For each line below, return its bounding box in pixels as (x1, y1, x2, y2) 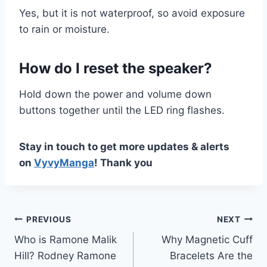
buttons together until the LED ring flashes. (19, 104, 225, 117)
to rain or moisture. (19, 23, 110, 36)
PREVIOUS (26, 214, 72, 224)
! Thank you (94, 157, 153, 169)
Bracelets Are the (170, 250, 253, 262)
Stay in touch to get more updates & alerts (19, 141, 229, 153)
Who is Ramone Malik (14, 234, 117, 246)
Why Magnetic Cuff (162, 234, 253, 246)
